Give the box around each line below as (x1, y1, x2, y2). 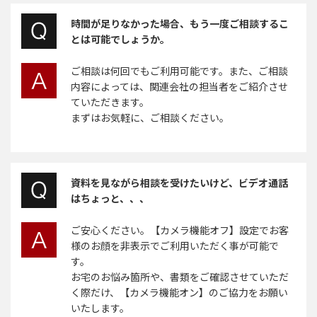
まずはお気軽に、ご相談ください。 (71, 110, 229, 125)
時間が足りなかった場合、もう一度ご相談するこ (71, 16, 289, 31)
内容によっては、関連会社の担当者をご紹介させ (71, 79, 288, 94)
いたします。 (71, 301, 129, 316)
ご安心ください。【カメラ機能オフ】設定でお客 (71, 223, 289, 238)
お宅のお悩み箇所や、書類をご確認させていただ (71, 270, 289, 284)
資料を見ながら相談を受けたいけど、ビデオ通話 (71, 175, 288, 190)
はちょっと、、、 (71, 191, 149, 206)
